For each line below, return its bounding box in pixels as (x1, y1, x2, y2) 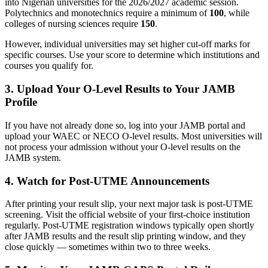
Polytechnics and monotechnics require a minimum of (5, 8, 209, 19)
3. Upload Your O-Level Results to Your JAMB (5, 83, 235, 96)
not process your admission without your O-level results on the (5, 141, 240, 152)
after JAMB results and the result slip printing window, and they (5, 231, 246, 242)
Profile (5, 96, 37, 109)
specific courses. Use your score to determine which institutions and (5, 50, 260, 60)
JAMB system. (5, 152, 61, 163)
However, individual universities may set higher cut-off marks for (5, 39, 250, 50)
